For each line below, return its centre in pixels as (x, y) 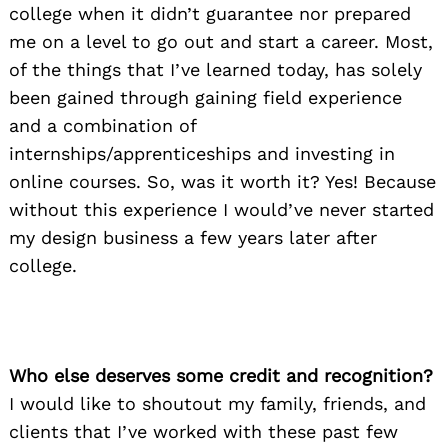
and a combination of (102, 126)
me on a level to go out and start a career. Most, (221, 42)
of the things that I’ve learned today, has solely (215, 70)
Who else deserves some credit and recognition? (221, 376)
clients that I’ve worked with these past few (203, 432)
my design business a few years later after (193, 238)
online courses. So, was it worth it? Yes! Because (222, 182)
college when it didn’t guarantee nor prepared (210, 14)
